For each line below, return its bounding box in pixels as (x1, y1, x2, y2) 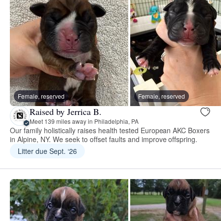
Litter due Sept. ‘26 (18, 146, 77, 156)
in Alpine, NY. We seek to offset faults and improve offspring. (10, 134, 198, 144)
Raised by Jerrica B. (30, 106, 102, 118)
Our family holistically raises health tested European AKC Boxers (10, 125, 210, 135)
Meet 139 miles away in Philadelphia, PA (30, 117, 139, 126)
